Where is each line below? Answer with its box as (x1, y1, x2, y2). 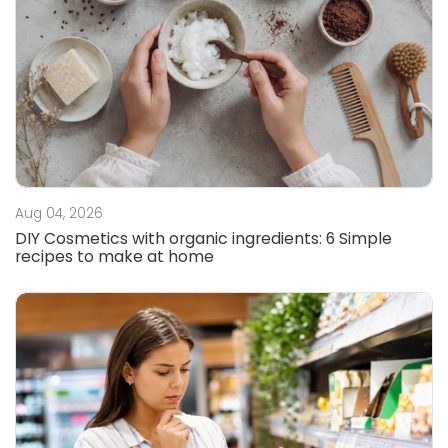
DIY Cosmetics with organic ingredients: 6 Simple (15, 226, 392, 250)
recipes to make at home (15, 244, 214, 268)
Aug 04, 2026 (15, 203, 103, 223)
